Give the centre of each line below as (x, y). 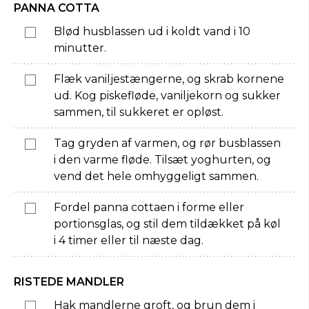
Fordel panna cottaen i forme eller (149, 207)
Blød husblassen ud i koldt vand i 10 (152, 31)
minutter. (80, 48)
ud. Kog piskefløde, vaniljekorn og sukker (167, 96)
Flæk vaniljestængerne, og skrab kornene (169, 79)
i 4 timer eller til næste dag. (129, 240)
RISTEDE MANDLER (69, 282)
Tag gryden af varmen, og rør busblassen (167, 143)
